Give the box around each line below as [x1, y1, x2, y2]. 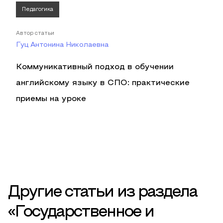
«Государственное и [8, 206, 154, 220]
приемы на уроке [16, 96, 86, 103]
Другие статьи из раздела [8, 186, 197, 200]
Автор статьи [16, 31, 54, 36]
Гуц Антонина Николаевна [16, 42, 109, 48]
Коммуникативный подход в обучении [16, 64, 174, 71]
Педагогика [22, 7, 53, 12]
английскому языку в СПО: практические [16, 80, 190, 87]
